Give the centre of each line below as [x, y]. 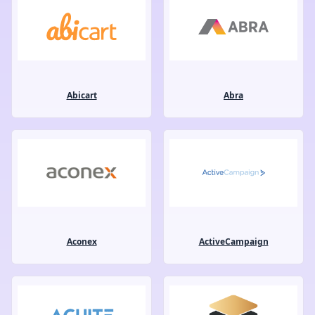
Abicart [82, 95]
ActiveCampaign [233, 241]
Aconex [82, 241]
